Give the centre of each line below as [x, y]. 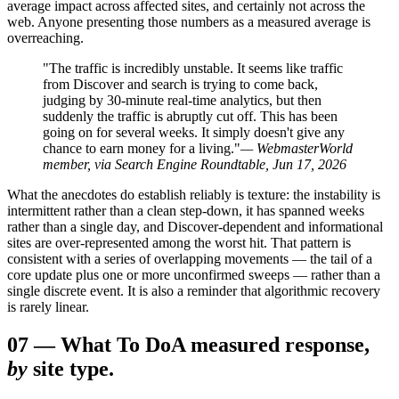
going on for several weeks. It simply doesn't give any [194, 132]
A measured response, [270, 344]
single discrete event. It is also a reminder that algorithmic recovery [194, 290]
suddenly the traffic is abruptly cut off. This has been [190, 116]
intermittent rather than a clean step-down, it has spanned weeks [186, 210]
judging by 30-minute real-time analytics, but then [182, 100]
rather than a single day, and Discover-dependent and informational [195, 226]
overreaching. [45, 37]
